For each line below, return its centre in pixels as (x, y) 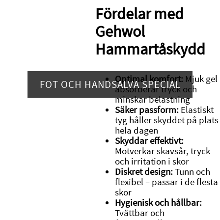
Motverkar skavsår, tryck (162, 151)
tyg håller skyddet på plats (166, 120)
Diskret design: (144, 172)
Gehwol (120, 31)
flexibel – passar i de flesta (166, 182)
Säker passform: (147, 110)
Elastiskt (196, 110)
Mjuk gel (200, 79)
